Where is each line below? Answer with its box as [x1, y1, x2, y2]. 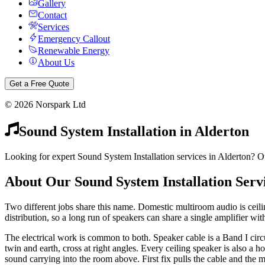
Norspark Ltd [33, 99, 86, 109]
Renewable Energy [38, 46, 109, 56]
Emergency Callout [38, 34, 110, 44]
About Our [5, 173, 75, 189]
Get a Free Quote [9, 79, 69, 88]
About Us [38, 57, 75, 67]
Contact [38, 10, 67, 20]
